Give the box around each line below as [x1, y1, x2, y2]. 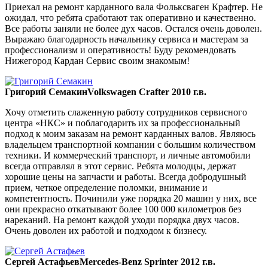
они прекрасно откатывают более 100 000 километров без [5, 204, 241, 215]
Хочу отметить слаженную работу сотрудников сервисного [5, 107, 247, 118]
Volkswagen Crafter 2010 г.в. [87, 87, 206, 98]
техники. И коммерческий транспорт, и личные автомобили [5, 150, 251, 161]
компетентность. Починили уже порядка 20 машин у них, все [5, 193, 257, 204]
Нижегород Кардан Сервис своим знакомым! [5, 56, 190, 66]
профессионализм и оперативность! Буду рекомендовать [5, 45, 236, 56]
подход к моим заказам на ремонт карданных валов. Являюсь [5, 129, 255, 139]
